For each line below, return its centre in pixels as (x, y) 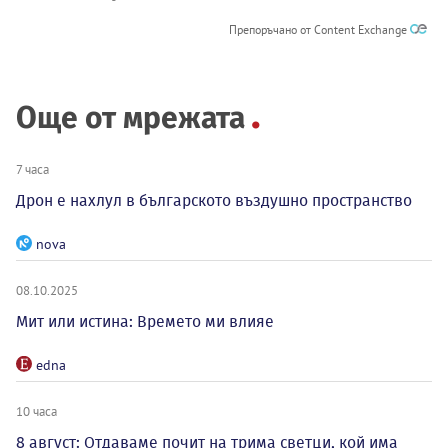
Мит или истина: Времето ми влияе (145, 321)
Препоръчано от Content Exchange (319, 29)
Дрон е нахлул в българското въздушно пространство (214, 200)
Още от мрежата (130, 117)
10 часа (36, 410)
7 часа (32, 168)
